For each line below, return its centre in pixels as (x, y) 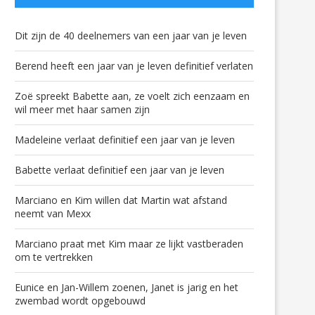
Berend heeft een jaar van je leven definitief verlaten (134, 66)
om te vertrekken (54, 257)
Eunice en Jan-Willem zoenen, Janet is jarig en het (127, 288)
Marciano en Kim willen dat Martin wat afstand (121, 200)
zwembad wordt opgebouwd (80, 301)
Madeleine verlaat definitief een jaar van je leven (125, 140)
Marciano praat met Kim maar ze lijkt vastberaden (129, 244)
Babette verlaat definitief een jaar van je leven (120, 170)
